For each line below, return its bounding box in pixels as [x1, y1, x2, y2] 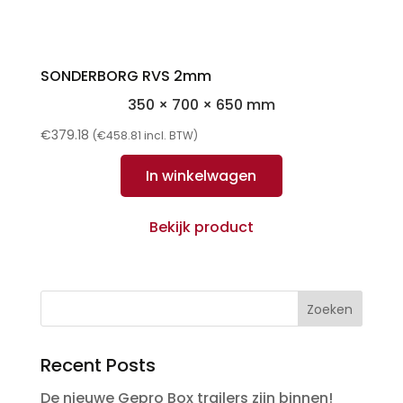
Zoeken [307, 300, 354, 318]
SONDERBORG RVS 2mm [40, 65, 211, 86]
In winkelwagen [146, 165, 257, 186]
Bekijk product [148, 216, 254, 237]
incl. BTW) [140, 127, 198, 143]
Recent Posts [40, 352, 156, 378]
